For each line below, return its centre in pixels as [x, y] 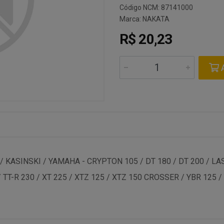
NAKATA [156, 19]
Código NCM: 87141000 [156, 7]
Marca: [131, 19]
